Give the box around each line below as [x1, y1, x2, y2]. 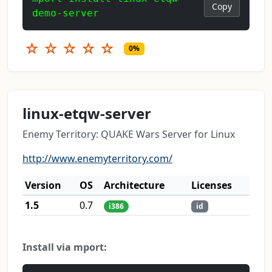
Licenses [191, 178, 232, 192]
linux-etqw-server [22, 103, 151, 124]
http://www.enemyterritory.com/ [22, 152, 172, 166]
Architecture [104, 178, 165, 192]
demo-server [32, 7, 99, 19]
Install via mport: [22, 240, 107, 254]
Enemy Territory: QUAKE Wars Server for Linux [22, 127, 235, 141]
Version [25, 178, 61, 192]
